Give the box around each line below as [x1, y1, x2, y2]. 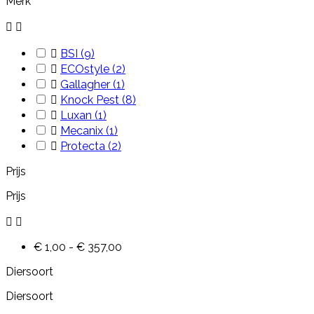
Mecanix [60, 124, 106, 137]
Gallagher [60, 78, 113, 91]
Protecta [60, 139, 108, 153]
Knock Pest [60, 93, 122, 107]
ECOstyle [60, 62, 112, 76]
